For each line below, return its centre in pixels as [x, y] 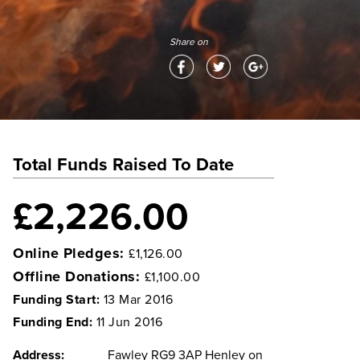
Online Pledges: [71, 253]
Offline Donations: [79, 276]
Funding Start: [58, 299]
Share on [189, 42]
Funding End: [55, 322]
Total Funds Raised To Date [123, 165]
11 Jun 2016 [129, 322]
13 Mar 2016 [138, 299]
